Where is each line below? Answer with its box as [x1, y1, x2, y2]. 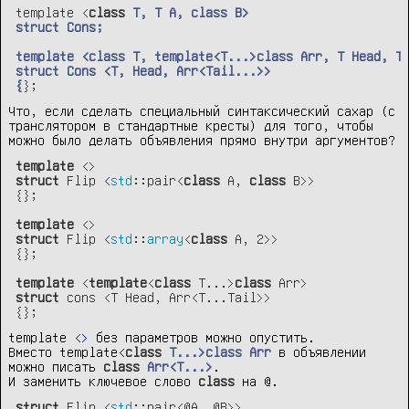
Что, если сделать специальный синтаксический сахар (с [8, 103, 395, 118]
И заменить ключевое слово [8, 373, 198, 388]
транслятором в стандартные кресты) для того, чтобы [8, 118, 373, 132]
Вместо [8, 344, 59, 359]
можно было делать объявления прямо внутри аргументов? [8, 132, 395, 147]
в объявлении [271, 344, 366, 359]
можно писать [8, 359, 103, 373]
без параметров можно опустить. [89, 330, 315, 344]
